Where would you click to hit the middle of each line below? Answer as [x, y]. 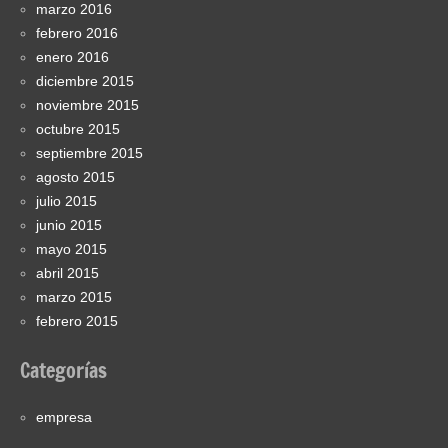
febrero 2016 [77, 32]
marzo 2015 [74, 296]
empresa [64, 416]
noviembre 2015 [87, 104]
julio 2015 [66, 200]
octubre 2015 [78, 128]
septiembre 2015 [89, 152]
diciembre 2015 [85, 80]
